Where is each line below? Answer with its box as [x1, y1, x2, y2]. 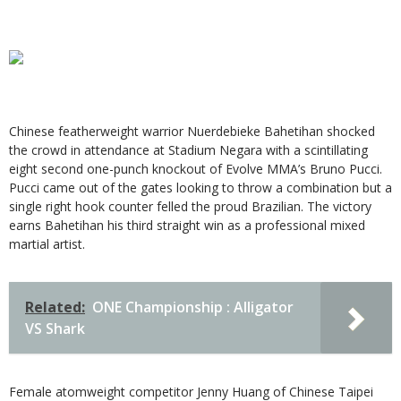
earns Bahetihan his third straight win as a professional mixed [9, 216, 365, 234]
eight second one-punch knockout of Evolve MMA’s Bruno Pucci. [9, 159, 382, 177]
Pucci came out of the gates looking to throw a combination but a [9, 178, 392, 196]
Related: [25, 296, 85, 317]
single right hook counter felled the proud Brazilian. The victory [9, 197, 371, 215]
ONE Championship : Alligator [92, 296, 294, 317]
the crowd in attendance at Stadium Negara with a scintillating [9, 141, 368, 158]
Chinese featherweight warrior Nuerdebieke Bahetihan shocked [9, 122, 375, 140]
